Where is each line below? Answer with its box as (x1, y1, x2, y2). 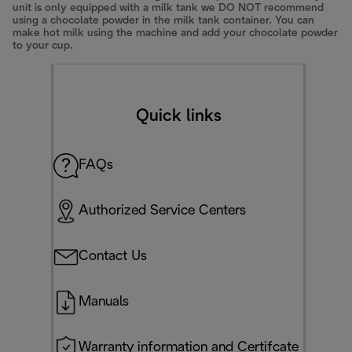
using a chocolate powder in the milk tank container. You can (13, 15, 314, 26)
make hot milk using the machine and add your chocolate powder (13, 27, 338, 38)
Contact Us (79, 249, 147, 263)
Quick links (135, 108, 222, 124)
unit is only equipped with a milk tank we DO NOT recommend (13, 2, 324, 13)
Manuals (79, 295, 129, 309)
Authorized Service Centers (79, 203, 246, 218)
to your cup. (13, 40, 73, 51)
